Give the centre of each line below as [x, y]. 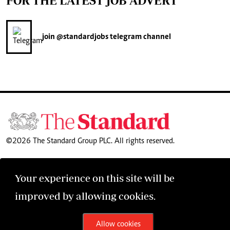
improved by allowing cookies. [85, 196]
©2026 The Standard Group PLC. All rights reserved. [90, 141]
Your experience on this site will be [95, 178]
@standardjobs [82, 37]
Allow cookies [118, 224]
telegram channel [140, 37]
